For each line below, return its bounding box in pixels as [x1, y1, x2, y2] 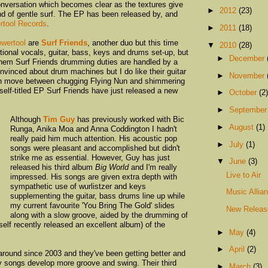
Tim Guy [43, 114, 75, 124]
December [229, 53, 267, 63]
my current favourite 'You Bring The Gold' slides [10, 200, 175, 210]
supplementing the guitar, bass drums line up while [10, 191, 185, 200]
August [229, 122, 256, 132]
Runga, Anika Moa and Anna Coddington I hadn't [10, 124, 177, 133]
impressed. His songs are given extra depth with [10, 172, 177, 181]
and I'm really [129, 162, 177, 172]
